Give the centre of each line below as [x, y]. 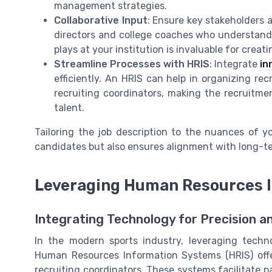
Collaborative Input [101, 20]
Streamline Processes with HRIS [132, 64]
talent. [69, 107]
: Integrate [235, 64]
